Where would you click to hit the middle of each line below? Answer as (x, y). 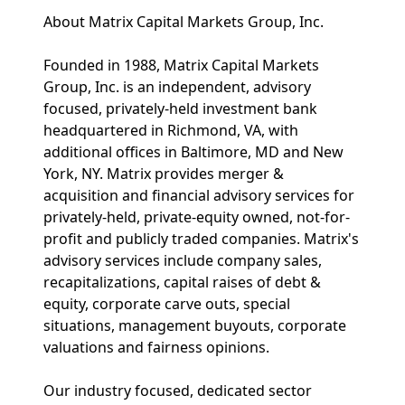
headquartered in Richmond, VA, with (171, 130)
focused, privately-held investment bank (180, 108)
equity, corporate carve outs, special (167, 304)
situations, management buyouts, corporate (195, 325)
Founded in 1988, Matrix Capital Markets (181, 65)
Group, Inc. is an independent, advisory (177, 87)
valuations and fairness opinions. (156, 347)
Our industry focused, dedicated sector (178, 391)
